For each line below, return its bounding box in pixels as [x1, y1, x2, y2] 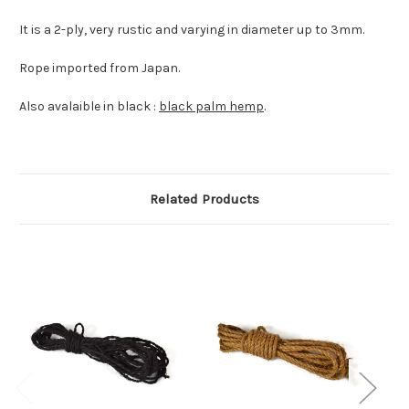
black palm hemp [159, 99, 264, 115]
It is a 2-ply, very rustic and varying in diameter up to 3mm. [19, 22, 364, 38]
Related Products [150, 191, 259, 208]
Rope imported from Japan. [19, 60, 180, 77]
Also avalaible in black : [19, 99, 159, 115]
